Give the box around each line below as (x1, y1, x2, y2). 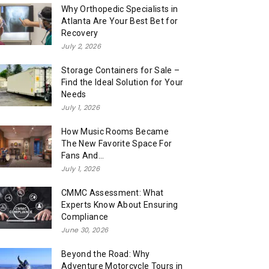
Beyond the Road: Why (61, 249, 150, 259)
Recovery (61, 28, 98, 38)
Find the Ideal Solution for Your (61, 77, 184, 87)
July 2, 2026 (61, 41, 101, 51)
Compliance (61, 211, 109, 222)
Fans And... (61, 150, 104, 160)
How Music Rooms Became (61, 126, 169, 136)
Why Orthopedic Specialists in (61, 4, 178, 14)
